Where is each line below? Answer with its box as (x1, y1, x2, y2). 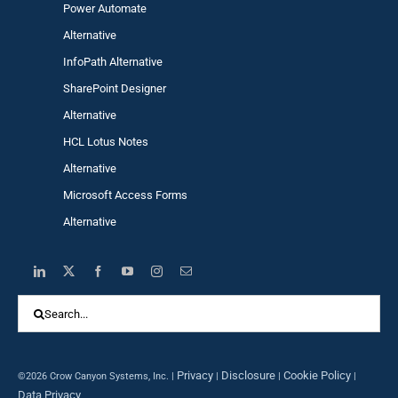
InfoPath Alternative (63, 55, 163, 69)
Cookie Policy (283, 369, 351, 383)
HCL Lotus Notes (63, 135, 149, 149)
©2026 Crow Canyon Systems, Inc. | (17, 370, 177, 383)
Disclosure (220, 369, 275, 383)
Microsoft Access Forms (63, 188, 188, 203)
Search (16, 296, 58, 313)
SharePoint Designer (63, 82, 167, 96)
